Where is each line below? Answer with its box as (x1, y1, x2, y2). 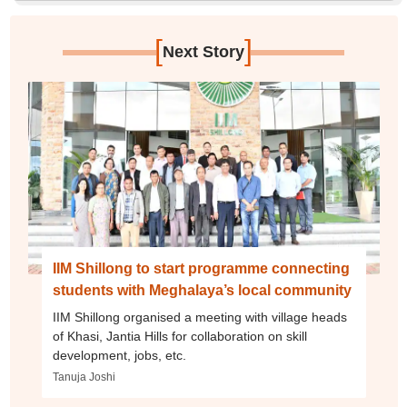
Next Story (162, 43, 244, 61)
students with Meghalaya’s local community (52, 283, 352, 298)
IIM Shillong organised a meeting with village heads (52, 310, 347, 324)
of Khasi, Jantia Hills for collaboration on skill (52, 329, 307, 343)
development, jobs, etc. (52, 348, 186, 362)
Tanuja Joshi (52, 371, 115, 383)
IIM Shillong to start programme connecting (52, 261, 350, 276)
